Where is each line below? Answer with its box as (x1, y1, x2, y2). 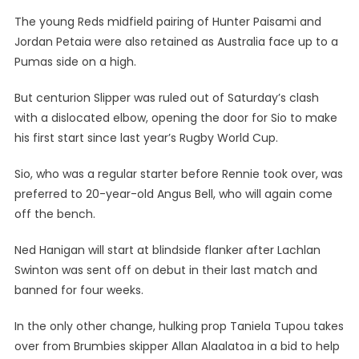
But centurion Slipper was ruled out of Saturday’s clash (14, 90, 319, 106)
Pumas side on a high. (14, 54, 136, 70)
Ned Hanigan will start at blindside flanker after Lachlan (14, 242, 321, 258)
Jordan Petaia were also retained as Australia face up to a (14, 34, 338, 50)
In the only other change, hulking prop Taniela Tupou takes (14, 318, 344, 334)
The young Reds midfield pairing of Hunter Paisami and (14, 14, 321, 30)
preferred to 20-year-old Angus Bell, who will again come (14, 186, 333, 202)
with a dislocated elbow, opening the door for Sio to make (14, 110, 337, 126)
